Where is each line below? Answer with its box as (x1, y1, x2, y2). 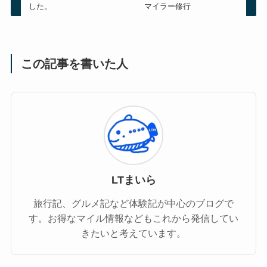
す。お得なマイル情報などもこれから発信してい (29, 213, 238, 224)
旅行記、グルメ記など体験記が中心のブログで (33, 198, 234, 209)
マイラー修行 (144, 2, 191, 11)
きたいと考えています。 (81, 228, 186, 239)
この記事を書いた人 (21, 57, 129, 71)
